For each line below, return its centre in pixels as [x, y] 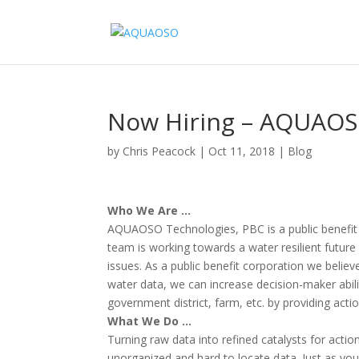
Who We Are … [149, 210]
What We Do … [150, 321]
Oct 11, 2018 [242, 151]
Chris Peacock [159, 151]
